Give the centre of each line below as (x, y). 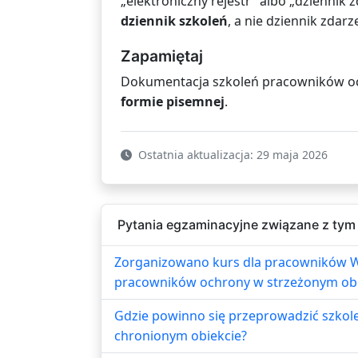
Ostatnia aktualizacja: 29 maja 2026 (231, 154)
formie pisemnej (173, 101)
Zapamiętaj (162, 56)
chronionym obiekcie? (181, 335)
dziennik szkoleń (174, 20)
